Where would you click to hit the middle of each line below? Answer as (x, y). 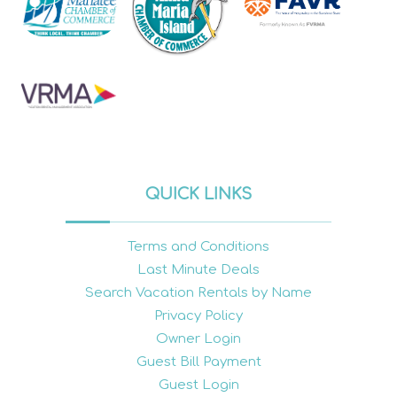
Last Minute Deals (198, 269)
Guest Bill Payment (198, 362)
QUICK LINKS (198, 194)
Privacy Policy (198, 315)
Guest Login (198, 385)
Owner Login (198, 339)
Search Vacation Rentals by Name (198, 292)
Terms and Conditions (198, 246)
